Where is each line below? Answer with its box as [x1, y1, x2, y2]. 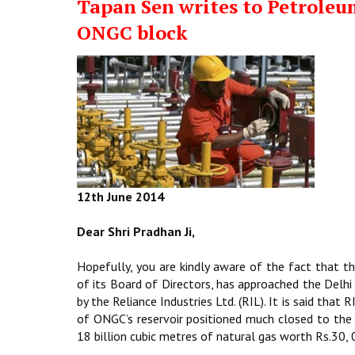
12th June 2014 [77, 189, 164, 204]
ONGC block [77, 20, 188, 45]
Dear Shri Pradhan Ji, [77, 223, 195, 239]
